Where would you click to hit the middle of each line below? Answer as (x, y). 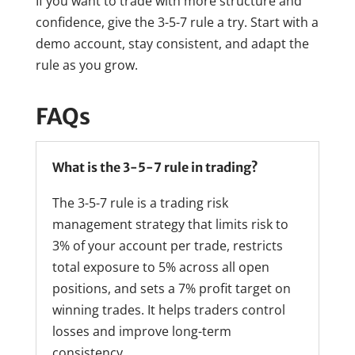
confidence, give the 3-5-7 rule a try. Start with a (177, 22)
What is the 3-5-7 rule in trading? (155, 167)
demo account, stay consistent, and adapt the (172, 43)
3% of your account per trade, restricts (167, 245)
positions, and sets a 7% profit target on (171, 288)
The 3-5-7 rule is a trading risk (140, 202)
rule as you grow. (86, 65)
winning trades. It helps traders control (168, 309)
